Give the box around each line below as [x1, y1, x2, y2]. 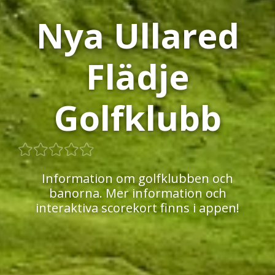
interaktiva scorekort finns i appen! [36, 199, 239, 216]
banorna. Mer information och [48, 184, 227, 201]
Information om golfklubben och [42, 169, 233, 187]
